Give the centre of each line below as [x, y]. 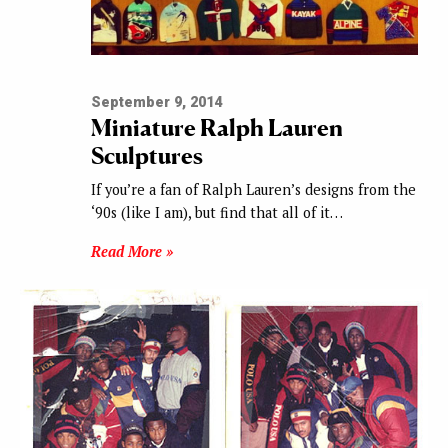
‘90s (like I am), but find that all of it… [216, 212]
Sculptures [146, 155]
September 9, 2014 [156, 102]
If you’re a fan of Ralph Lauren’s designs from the [253, 189]
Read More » [131, 251]
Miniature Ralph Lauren [216, 127]
